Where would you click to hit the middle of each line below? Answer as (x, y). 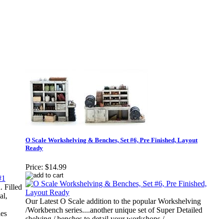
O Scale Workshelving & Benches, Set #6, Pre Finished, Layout (111, 140)
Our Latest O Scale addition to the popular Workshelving (113, 201)
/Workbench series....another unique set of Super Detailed (114, 210)
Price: (34, 167)
